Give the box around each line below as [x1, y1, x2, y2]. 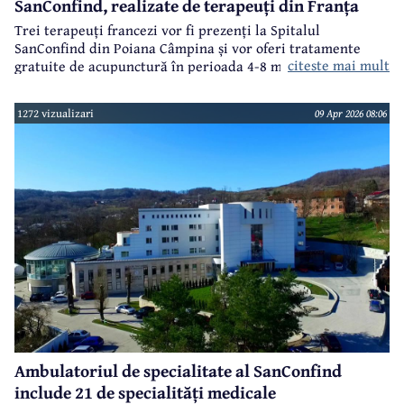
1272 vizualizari [17, 105, 95, 123]
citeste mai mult [288, 54, 390, 77]
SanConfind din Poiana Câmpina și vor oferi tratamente [14, 36, 361, 59]
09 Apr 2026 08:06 [314, 105, 387, 123]
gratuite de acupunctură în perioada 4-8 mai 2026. [14, 54, 330, 77]
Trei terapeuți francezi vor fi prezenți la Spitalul [14, 18, 320, 41]
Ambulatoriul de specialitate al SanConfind [14, 358, 342, 384]
